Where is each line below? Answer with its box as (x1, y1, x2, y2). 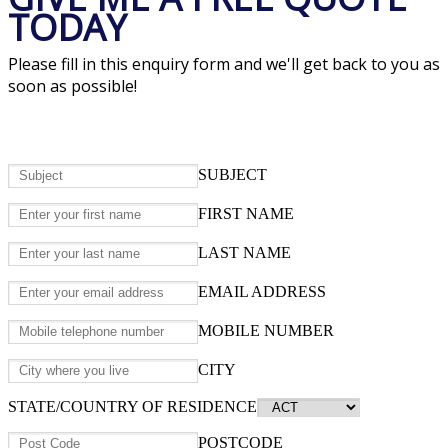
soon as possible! (8, 75, 137, 98)
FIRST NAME (198, 204, 294, 222)
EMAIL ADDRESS (198, 282, 326, 300)
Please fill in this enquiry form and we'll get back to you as (8, 53, 440, 76)
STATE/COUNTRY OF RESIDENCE (8, 397, 257, 415)
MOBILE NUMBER (198, 321, 334, 339)
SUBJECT (198, 165, 267, 183)
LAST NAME (198, 243, 291, 261)
